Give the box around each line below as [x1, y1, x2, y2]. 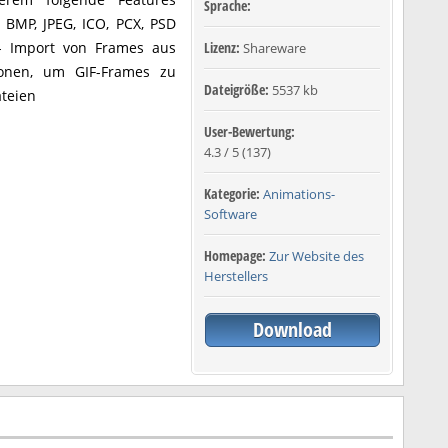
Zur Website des [269, 247, 364, 265]
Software [204, 205, 257, 223]
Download [252, 316, 332, 343]
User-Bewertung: [204, 122, 295, 141]
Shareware [243, 39, 306, 57]
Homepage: [204, 246, 269, 265]
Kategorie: [204, 184, 263, 203]
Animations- [263, 185, 335, 203]
